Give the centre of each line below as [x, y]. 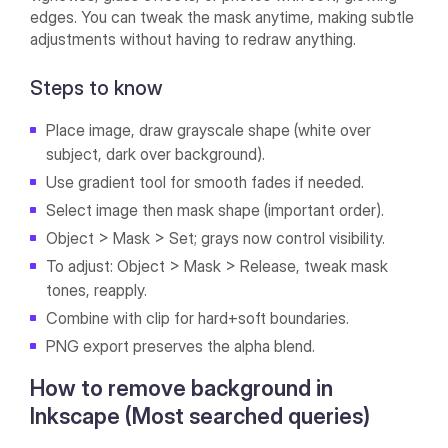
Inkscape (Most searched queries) [203, 416]
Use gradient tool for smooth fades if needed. [205, 182]
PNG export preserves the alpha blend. [181, 346]
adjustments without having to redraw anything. [193, 39]
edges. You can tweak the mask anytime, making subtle [222, 17]
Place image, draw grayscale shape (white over [209, 130]
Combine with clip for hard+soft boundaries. [198, 318]
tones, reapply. [97, 290]
